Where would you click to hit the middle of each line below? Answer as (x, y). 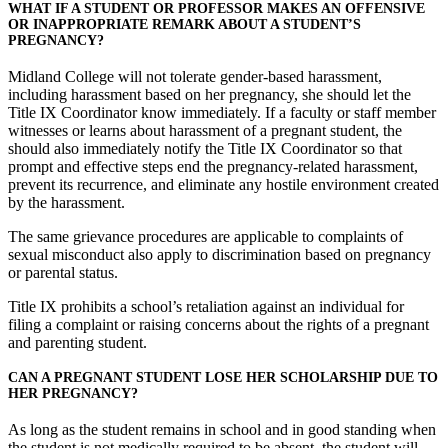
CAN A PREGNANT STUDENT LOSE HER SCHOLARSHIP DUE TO (223, 378)
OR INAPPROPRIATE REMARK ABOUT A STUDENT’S (184, 25)
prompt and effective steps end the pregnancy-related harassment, (213, 166)
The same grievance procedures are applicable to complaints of (205, 236)
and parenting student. (77, 342)
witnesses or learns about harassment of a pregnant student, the (205, 130)
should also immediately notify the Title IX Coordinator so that (205, 148)
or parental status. (63, 272)
